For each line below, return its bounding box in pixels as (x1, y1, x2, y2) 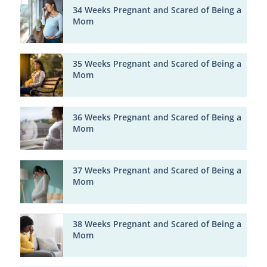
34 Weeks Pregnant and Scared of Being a (72, 5, 241, 16)
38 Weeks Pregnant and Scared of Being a (72, 218, 241, 229)
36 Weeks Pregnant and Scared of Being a (72, 111, 241, 123)
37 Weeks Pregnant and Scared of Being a (72, 165, 241, 176)
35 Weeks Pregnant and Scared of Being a (72, 58, 241, 70)
